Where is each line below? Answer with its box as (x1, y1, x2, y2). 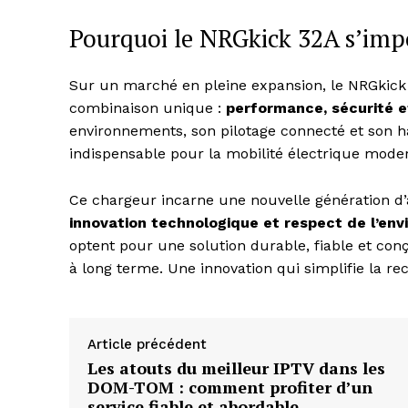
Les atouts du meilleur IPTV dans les (87, 357, 385, 380)
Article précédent (87, 336, 207, 353)
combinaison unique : (69, 99, 226, 117)
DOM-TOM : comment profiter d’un (87, 376, 372, 399)
